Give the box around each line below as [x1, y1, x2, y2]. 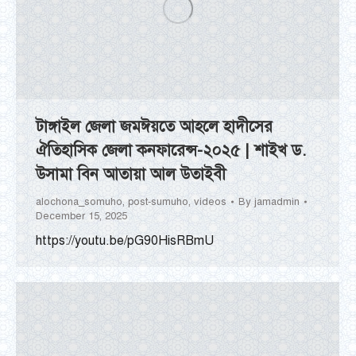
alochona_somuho [36, 195, 122, 208]
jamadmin [254, 195, 300, 208]
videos [194, 195, 226, 208]
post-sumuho [128, 195, 188, 208]
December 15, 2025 [36, 209, 127, 222]
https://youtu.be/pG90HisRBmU [36, 232, 214, 249]
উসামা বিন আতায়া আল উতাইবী [36, 164, 226, 184]
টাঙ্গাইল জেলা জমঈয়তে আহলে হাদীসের [36, 116, 273, 137]
